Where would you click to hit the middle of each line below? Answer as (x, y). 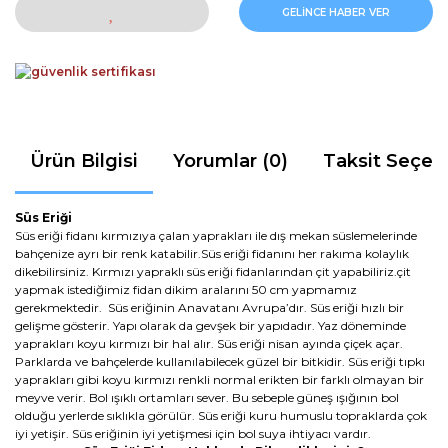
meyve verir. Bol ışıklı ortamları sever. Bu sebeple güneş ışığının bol (207, 397)
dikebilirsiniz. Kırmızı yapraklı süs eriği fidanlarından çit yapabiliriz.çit (213, 271)
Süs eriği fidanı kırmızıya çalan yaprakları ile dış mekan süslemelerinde (216, 235)
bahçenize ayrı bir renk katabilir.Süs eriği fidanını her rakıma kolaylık (212, 253)
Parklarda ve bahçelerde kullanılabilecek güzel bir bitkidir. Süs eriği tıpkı (220, 361)
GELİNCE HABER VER (336, 12)
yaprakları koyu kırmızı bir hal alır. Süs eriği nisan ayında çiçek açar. (209, 343)
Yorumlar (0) (230, 160)
